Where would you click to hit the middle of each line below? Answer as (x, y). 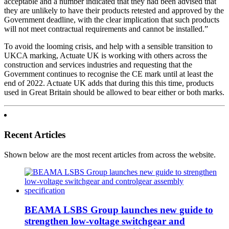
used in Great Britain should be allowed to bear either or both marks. (114, 93)
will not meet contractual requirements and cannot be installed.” (106, 29)
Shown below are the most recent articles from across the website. (110, 154)
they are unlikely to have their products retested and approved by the (114, 11)
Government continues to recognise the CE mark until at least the (109, 74)
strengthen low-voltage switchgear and (105, 221)
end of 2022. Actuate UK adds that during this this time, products (109, 83)
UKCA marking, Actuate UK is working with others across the (106, 56)
